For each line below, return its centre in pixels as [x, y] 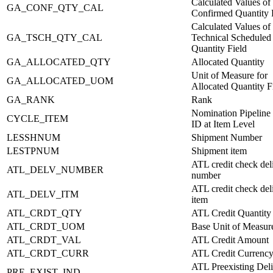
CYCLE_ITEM [37, 118]
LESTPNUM [33, 151]
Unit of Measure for [229, 75]
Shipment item [219, 151]
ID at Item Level [223, 124]
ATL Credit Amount [230, 239]
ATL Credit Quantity [231, 213]
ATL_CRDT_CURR [48, 253]
